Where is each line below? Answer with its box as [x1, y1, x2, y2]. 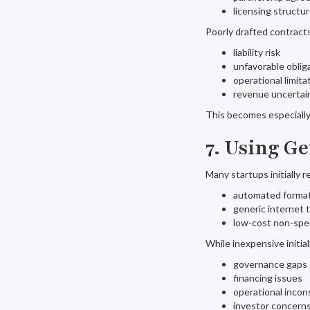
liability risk [233, 46, 280, 58]
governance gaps [233, 258, 307, 270]
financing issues [233, 272, 302, 284]
